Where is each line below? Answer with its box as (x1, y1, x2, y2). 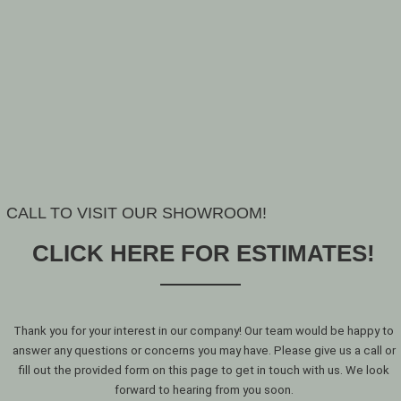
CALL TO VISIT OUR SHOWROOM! (6, 204, 267, 223)
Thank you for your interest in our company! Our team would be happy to (13, 323, 394, 337)
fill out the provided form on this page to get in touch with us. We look (18, 363, 389, 377)
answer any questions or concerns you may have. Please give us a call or (12, 343, 396, 357)
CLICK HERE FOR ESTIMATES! (32, 239, 375, 267)
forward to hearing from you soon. (114, 382, 294, 397)
